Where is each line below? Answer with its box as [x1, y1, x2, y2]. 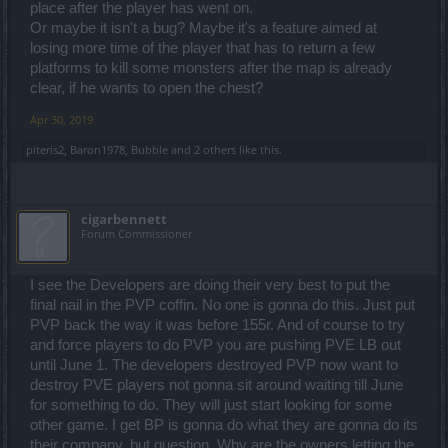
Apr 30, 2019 [30, 112, 93, 128]
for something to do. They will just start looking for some [30, 397, 392, 414]
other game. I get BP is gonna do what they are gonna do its [30, 417, 418, 434]
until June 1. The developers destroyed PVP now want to [30, 357, 398, 374]
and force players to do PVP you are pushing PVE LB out [30, 337, 401, 354]
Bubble [131, 142, 168, 158]
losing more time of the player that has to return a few [30, 40, 375, 57]
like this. [236, 142, 282, 158]
